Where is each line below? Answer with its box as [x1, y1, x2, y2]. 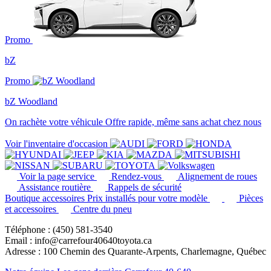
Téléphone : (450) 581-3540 [5, 224, 113, 235]
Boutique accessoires [5, 193, 85, 203]
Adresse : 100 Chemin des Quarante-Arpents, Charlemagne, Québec [5, 246, 266, 256]
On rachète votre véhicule [5, 117, 103, 127]
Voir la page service [19, 171, 97, 181]
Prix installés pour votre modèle [87, 193, 207, 203]
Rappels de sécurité [108, 182, 181, 192]
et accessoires [5, 204, 56, 214]
